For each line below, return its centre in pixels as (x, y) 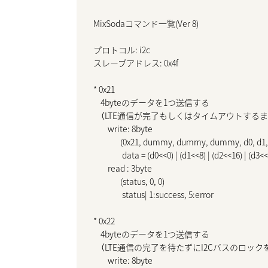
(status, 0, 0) (129, 182)
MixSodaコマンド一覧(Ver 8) (146, 24)
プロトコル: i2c (122, 50)
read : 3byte (123, 168)
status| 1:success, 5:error (153, 195)
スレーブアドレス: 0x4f (136, 63)
